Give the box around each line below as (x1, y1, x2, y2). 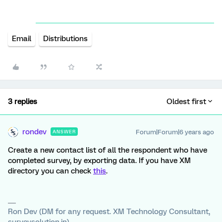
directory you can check (8, 166, 93, 175)
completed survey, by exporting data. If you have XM (8, 156, 191, 165)
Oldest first (166, 97, 206, 106)
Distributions (43, 34, 88, 43)
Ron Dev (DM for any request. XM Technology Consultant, (8, 207, 210, 216)
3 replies (8, 97, 37, 106)
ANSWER (53, 129, 76, 134)
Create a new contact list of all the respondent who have (8, 146, 207, 155)
